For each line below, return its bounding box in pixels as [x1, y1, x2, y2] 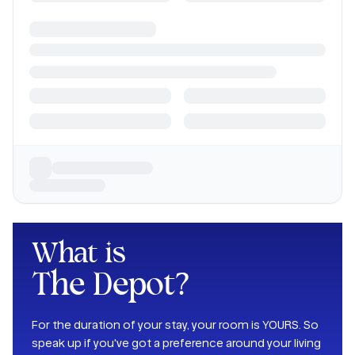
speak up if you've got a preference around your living [32, 336, 321, 349]
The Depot [32, 269, 176, 303]
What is [32, 240, 126, 269]
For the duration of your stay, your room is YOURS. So [32, 318, 319, 331]
